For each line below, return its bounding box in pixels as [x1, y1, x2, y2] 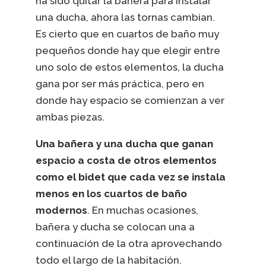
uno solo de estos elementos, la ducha [35, 61, 224, 73]
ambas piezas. [35, 110, 104, 123]
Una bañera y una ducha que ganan [35, 137, 213, 150]
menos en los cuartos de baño [35, 187, 187, 199]
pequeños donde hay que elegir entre [35, 44, 220, 56]
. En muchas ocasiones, [87, 204, 198, 216]
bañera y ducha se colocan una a [35, 220, 195, 233]
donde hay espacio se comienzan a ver [35, 94, 224, 106]
